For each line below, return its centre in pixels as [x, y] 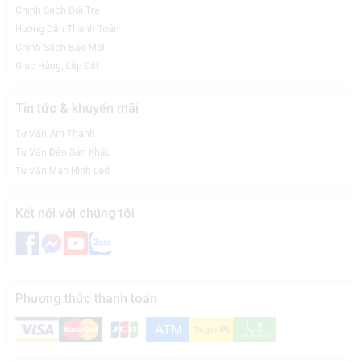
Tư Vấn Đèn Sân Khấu [63, 153]
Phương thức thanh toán [86, 299]
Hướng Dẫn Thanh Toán [67, 29]
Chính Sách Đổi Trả [57, 11]
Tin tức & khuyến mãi [77, 109]
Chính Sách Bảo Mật [60, 48]
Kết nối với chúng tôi [75, 214]
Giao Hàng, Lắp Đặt [57, 66]
